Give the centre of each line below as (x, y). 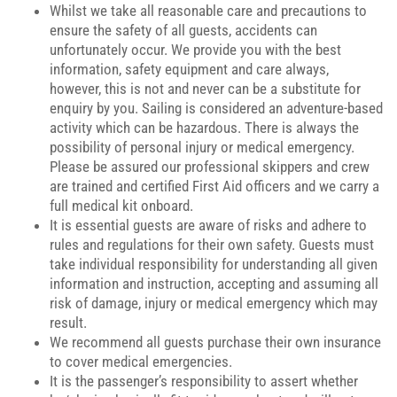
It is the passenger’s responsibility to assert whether (204, 381)
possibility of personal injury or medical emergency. (202, 147)
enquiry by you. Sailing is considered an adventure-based (216, 108)
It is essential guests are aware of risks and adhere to (208, 225)
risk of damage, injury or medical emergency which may (214, 303)
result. (68, 323)
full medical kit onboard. (121, 206)
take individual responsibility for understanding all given (214, 264)
